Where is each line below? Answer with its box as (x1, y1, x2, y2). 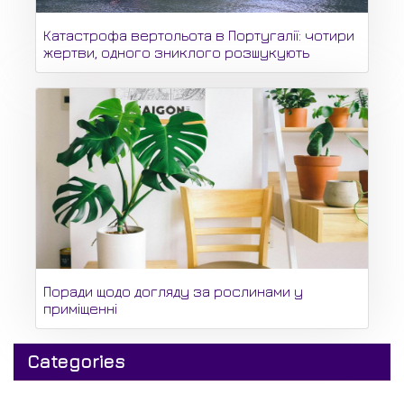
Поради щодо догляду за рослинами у (43, 283, 303, 300)
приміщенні (43, 300, 117, 317)
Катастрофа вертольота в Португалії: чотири (43, 27, 354, 44)
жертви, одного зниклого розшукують (43, 44, 309, 61)
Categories (27, 351, 124, 372)
